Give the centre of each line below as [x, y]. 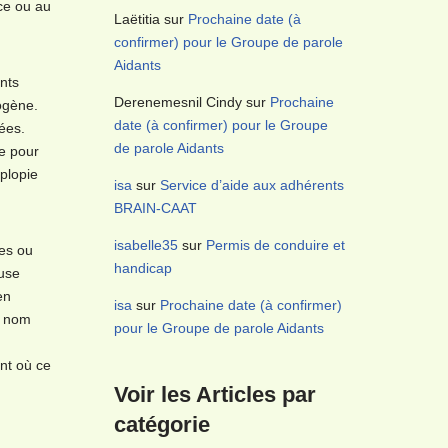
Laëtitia [136, 19]
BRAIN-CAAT [155, 208]
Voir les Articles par [214, 394]
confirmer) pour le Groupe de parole [228, 42]
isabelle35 [145, 245]
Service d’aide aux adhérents [251, 185]
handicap [142, 268]
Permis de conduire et [275, 245]
